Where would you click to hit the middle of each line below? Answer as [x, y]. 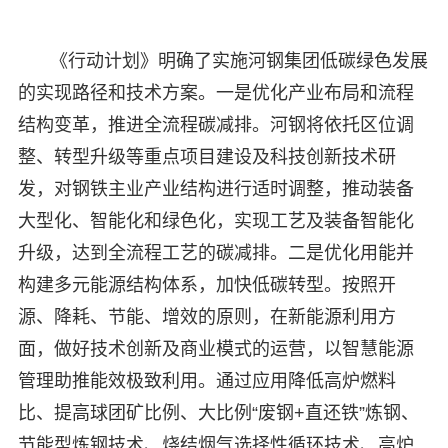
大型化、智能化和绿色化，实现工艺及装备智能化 [215, 221]
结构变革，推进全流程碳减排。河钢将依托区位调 [215, 125]
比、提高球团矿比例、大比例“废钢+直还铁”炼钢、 [218, 413]
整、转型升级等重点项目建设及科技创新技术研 [206, 157]
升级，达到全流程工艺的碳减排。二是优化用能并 [215, 253]
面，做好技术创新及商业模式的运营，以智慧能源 [215, 349]
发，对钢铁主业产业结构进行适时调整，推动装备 [215, 189]
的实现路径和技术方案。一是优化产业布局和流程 [215, 93]
